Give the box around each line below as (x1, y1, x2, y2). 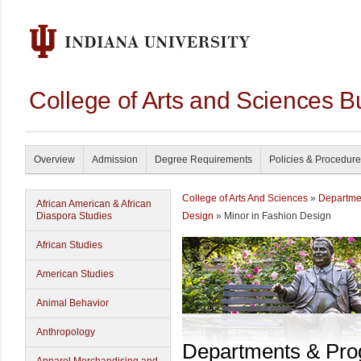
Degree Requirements (155, 154, 252, 165)
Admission (92, 154, 138, 165)
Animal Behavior (36, 297, 109, 309)
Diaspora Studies (36, 210, 112, 222)
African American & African (36, 198, 151, 210)
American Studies (36, 268, 114, 280)
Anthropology (36, 326, 95, 338)
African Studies (36, 239, 102, 251)
